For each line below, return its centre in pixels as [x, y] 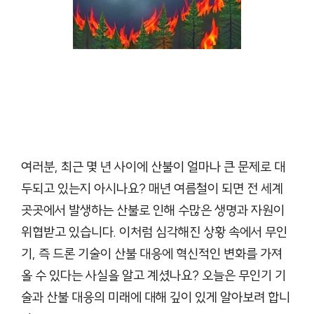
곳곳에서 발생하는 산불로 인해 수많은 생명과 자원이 [153, 210]
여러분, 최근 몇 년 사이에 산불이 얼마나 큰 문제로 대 [153, 166]
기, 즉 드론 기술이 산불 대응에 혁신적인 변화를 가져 [152, 253]
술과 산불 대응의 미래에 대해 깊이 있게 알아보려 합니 [156, 297]
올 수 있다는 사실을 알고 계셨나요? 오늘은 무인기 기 [153, 275]
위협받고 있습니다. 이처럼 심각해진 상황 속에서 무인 [154, 232]
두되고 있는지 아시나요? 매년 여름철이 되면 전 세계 [152, 188]
